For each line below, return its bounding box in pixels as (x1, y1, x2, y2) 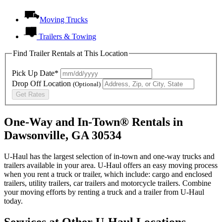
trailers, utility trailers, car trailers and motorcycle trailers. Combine (4, 178, 211, 187)
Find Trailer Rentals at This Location (13, 49, 128, 57)
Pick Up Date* (12, 69, 58, 78)
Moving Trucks (40, 15, 88, 24)
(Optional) (73, 80, 101, 88)
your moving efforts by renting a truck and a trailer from (4, 187, 180, 196)
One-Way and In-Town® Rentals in (4, 115, 183, 129)
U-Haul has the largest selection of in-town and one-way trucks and (4, 152, 215, 161)
